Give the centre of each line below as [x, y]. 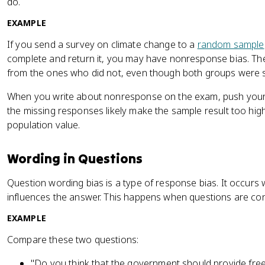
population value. [44, 125]
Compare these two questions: [73, 240]
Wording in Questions [75, 159]
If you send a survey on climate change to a [102, 44]
